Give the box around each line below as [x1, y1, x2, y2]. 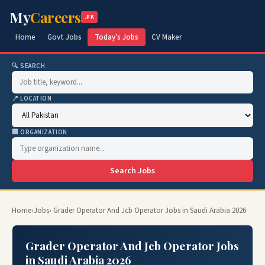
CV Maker [151, 32, 182, 43]
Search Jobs [110, 165, 155, 177]
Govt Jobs [47, 32, 82, 43]
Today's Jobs [95, 32, 138, 43]
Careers [30, 8, 81, 27]
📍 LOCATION [12, 94, 52, 103]
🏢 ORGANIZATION [12, 128, 67, 137]
